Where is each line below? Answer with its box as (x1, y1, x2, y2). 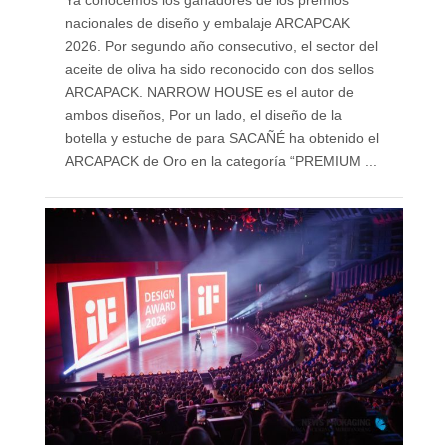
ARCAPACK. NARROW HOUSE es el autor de (64, 84, 354, 101)
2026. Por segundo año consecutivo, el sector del (64, 38, 378, 55)
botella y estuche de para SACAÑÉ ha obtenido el (64, 130, 379, 147)
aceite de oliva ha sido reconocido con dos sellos (64, 61, 374, 78)
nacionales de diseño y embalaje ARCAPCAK (64, 15, 350, 32)
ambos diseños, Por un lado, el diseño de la (64, 107, 342, 124)
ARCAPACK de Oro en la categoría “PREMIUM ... (64, 153, 377, 170)
